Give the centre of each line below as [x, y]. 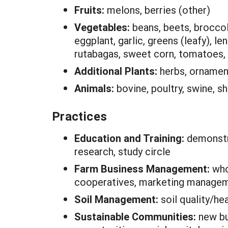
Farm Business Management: [143, 168]
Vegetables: [103, 27]
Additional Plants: [117, 71]
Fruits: [91, 10]
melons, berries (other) [159, 10]
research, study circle [122, 151]
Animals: [95, 88]
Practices [80, 116]
